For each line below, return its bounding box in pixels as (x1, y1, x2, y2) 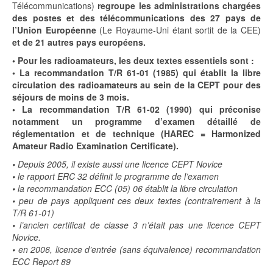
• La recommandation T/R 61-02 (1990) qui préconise (12, 102, 261, 115)
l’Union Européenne (12, 23, 100, 36)
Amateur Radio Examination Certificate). (12, 139, 179, 152)
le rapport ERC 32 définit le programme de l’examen (15, 169, 219, 182)
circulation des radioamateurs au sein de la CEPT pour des (12, 78, 261, 91)
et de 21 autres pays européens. (12, 35, 146, 48)
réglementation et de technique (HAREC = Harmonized (12, 127, 261, 140)
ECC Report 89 (12, 255, 71, 268)
